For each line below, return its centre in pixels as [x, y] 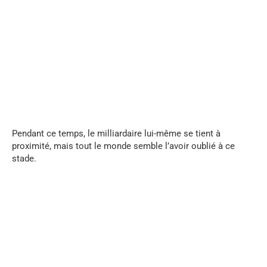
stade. [24, 159]
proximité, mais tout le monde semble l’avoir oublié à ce [123, 146]
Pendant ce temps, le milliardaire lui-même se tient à [116, 134]
